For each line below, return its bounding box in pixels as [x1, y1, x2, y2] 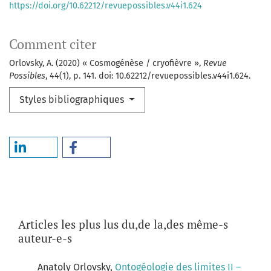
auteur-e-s [18, 230, 72, 246]
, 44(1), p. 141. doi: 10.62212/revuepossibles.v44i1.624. [45, 71, 250, 82]
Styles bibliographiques [19, 94, 126, 106]
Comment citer [9, 36, 96, 53]
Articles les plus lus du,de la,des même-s [18, 217, 228, 232]
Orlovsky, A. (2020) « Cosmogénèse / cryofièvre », [9, 58, 203, 69]
